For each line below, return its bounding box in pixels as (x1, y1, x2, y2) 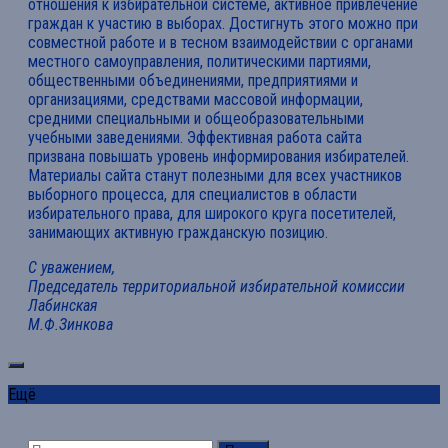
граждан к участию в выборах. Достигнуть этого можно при (28, 14, 418, 34)
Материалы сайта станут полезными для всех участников (28, 166, 402, 186)
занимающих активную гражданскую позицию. (28, 223, 328, 243)
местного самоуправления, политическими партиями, (28, 52, 371, 72)
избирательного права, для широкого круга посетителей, (28, 204, 396, 224)
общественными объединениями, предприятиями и (28, 71, 358, 91)
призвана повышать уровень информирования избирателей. (28, 147, 409, 167)
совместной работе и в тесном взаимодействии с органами (28, 33, 413, 53)
